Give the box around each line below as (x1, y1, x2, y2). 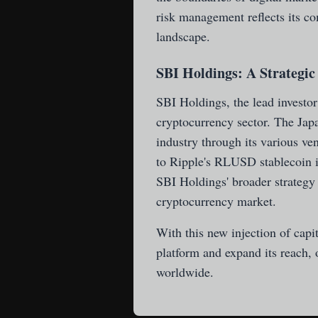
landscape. (156, 28, 210, 45)
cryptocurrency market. (156, 192, 276, 209)
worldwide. (156, 263, 214, 280)
